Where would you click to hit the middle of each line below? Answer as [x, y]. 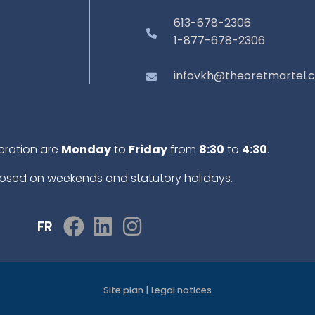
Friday [148, 149]
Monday [86, 149]
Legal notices [181, 290]
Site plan [123, 290]
